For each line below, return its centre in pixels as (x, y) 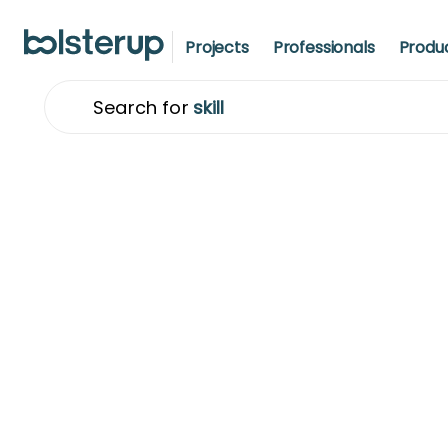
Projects (217, 47)
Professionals (323, 47)
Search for (141, 107)
